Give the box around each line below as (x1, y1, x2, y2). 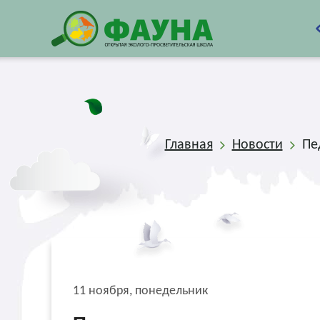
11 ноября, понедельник (73, 284, 208, 298)
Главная (164, 138, 213, 152)
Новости (231, 138, 283, 152)
